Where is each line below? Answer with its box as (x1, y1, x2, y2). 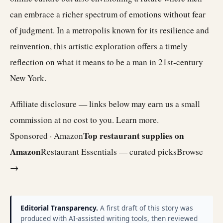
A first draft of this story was (98, 203, 193, 213)
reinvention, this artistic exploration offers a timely (10, 40, 188, 52)
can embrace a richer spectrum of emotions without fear (10, 8, 206, 20)
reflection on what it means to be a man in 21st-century (10, 56, 203, 68)
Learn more (116, 113, 157, 125)
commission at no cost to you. (10, 113, 116, 125)
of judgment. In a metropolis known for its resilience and (10, 24, 209, 36)
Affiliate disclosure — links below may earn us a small (10, 98, 200, 110)
